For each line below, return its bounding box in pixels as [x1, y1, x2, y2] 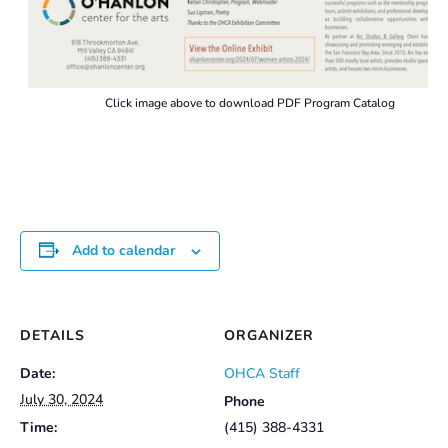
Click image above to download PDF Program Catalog [105, 95, 395, 112]
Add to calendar [72, 241, 175, 261]
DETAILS [20, 326, 85, 346]
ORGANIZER [224, 326, 314, 346]
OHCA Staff [224, 364, 300, 384]
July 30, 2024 [20, 390, 103, 410]
